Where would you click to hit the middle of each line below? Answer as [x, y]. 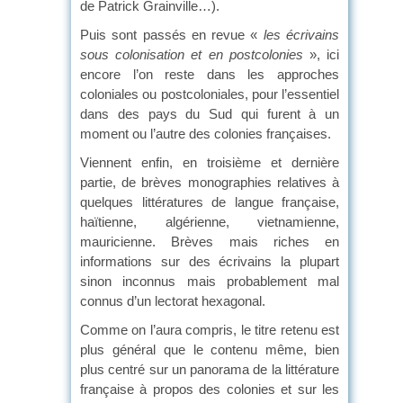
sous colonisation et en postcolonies [192, 54]
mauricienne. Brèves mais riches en [210, 241]
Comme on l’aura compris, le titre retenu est [210, 329]
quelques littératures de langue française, [210, 201]
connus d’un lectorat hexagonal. [173, 300]
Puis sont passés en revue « [172, 34]
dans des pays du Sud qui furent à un [210, 113]
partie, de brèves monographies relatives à [210, 182]
